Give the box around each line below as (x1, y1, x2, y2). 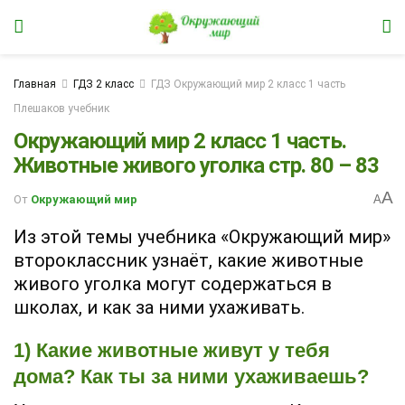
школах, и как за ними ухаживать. (14, 297, 305, 319)
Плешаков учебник (14, 102, 109, 115)
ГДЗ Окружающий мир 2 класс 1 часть (151, 78, 345, 90)
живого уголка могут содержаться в (14, 273, 332, 296)
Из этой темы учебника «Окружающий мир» (14, 226, 391, 249)
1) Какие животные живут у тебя (14, 339, 330, 363)
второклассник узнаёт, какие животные (14, 250, 363, 272)
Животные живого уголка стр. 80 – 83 (14, 152, 380, 178)
